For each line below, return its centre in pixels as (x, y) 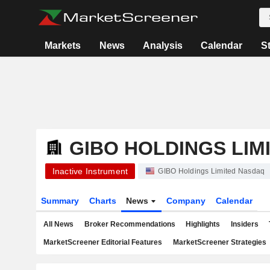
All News (58, 224)
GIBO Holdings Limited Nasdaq (212, 171)
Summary (60, 201)
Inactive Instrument (90, 171)
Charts (102, 201)
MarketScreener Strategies (219, 242)
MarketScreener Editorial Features (103, 242)
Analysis (162, 46)
